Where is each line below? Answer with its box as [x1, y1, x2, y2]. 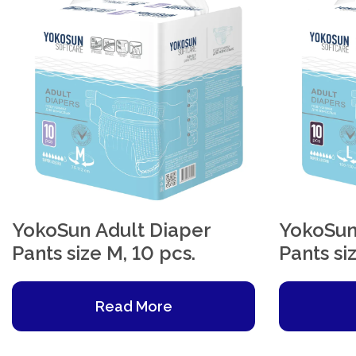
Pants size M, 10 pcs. [12, 241, 195, 265]
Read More [95, 297, 172, 315]
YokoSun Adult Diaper [12, 218, 211, 242]
